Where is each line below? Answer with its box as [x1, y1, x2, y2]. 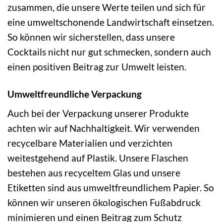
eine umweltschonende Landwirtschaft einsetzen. [7, 16, 214, 28]
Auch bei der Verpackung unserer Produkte [7, 108, 189, 119]
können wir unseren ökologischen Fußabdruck [7, 197, 201, 209]
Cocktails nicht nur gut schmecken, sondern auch [7, 46, 211, 57]
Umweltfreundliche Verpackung [7, 88, 142, 100]
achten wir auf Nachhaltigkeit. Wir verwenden [7, 122, 200, 134]
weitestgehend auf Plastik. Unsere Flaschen [7, 152, 188, 164]
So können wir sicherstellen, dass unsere [7, 31, 175, 43]
